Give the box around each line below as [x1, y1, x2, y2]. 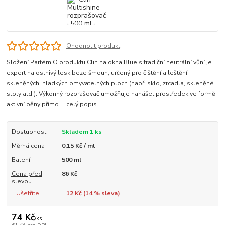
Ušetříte [16, 189, 39, 198]
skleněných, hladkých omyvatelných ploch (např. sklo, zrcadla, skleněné [7, 79, 214, 88]
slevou [11, 177, 32, 186]
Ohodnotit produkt [66, 41, 120, 50]
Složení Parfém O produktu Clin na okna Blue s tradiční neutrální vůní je [7, 58, 212, 67]
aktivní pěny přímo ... [7, 100, 67, 109]
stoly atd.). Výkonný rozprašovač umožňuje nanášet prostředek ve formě [7, 90, 216, 98]
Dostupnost [11, 128, 46, 136]
